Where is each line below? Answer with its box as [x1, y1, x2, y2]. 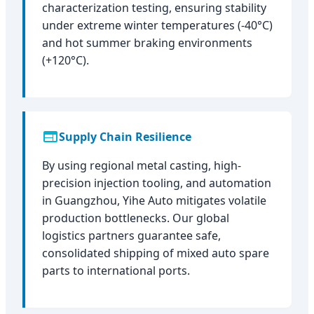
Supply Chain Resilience [59, 128, 191, 144]
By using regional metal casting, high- [42, 157, 241, 173]
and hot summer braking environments [42, 34, 252, 50]
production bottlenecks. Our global [42, 210, 229, 226]
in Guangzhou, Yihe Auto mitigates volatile [42, 192, 266, 208]
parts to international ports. [42, 262, 190, 278]
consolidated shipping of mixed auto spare [42, 245, 269, 261]
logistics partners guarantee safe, [42, 227, 221, 243]
